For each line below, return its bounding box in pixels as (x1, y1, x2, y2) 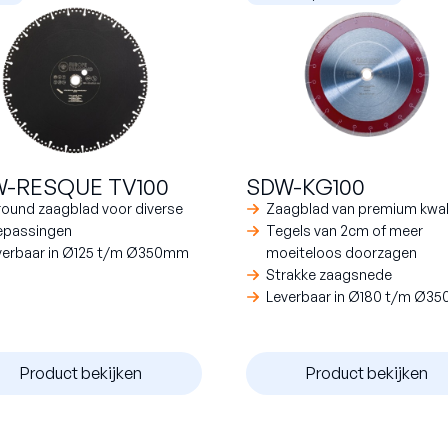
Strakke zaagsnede (266, 265, 392, 283)
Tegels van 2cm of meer (266, 221, 423, 239)
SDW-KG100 (246, 172, 365, 200)
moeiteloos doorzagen (266, 243, 417, 261)
